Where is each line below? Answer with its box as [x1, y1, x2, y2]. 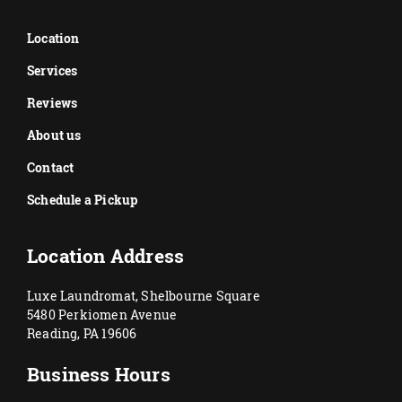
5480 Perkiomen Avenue [27, 305, 178, 323]
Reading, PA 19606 [27, 324, 137, 342]
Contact [27, 159, 74, 176]
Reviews [27, 94, 78, 111]
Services [27, 62, 78, 79]
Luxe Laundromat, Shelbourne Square [27, 286, 260, 304]
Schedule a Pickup [27, 191, 138, 208]
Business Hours [27, 361, 170, 387]
